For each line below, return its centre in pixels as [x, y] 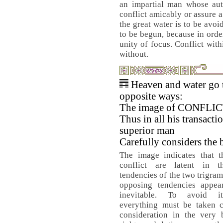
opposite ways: [151, 96]
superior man [147, 130]
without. [134, 54]
